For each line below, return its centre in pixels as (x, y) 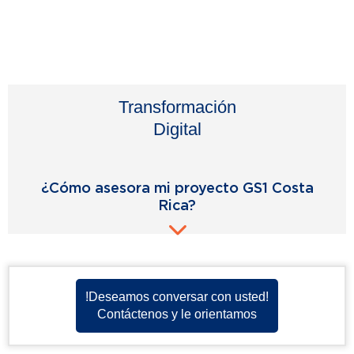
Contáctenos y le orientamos (177, 314)
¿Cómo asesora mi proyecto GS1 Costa (177, 187)
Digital (177, 129)
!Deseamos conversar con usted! (177, 296)
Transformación (177, 107)
